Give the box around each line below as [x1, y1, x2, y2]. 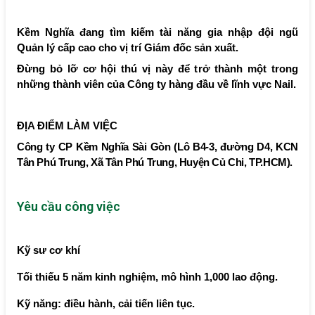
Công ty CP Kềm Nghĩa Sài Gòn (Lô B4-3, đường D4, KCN [17, 141, 298, 153]
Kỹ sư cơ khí [17, 244, 80, 256]
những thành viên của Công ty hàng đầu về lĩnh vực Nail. [17, 78, 296, 90]
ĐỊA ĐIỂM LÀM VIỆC [17, 120, 117, 131]
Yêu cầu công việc [17, 198, 120, 214]
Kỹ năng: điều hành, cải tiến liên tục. [17, 297, 195, 309]
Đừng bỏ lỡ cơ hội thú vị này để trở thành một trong [17, 63, 298, 75]
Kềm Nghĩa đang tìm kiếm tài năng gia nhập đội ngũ [17, 26, 298, 38]
